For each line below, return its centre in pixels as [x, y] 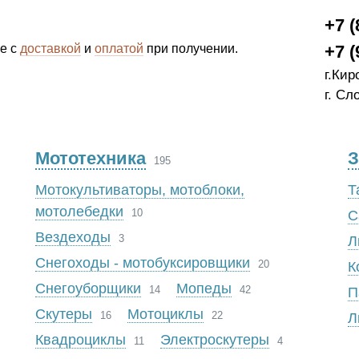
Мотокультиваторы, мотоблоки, [139, 190]
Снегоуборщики [88, 288]
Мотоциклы [165, 314]
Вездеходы [73, 237]
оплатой [119, 48]
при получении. [192, 48]
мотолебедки [79, 212]
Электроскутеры [214, 340]
